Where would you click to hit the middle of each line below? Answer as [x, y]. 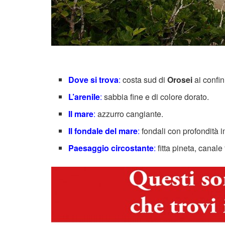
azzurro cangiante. [130, 114]
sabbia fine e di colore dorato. [156, 96]
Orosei [180, 79]
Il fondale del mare [103, 131]
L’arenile [84, 96]
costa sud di [144, 79]
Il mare [81, 114]
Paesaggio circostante [111, 148]
